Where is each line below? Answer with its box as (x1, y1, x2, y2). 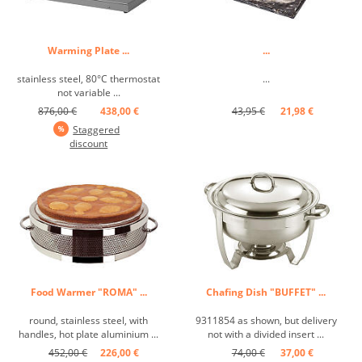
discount (69, 136, 108, 150)
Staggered (73, 122, 120, 137)
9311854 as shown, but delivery (195, 313, 337, 327)
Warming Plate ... (48, 43, 130, 57)
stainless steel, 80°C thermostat (17, 71, 161, 86)
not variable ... (57, 85, 120, 99)
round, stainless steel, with (29, 313, 149, 327)
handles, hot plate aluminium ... (19, 326, 159, 341)
